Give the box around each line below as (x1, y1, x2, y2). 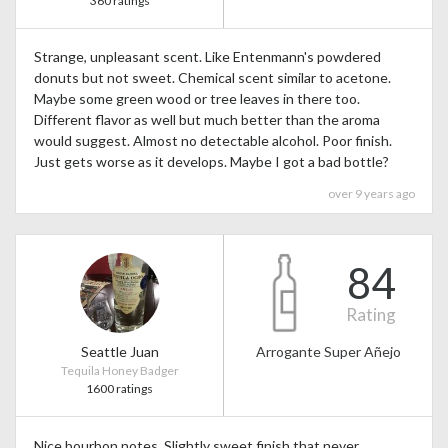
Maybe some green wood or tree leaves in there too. (33, 90, 360, 108)
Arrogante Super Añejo (255, 343, 401, 361)
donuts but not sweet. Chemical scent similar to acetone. (33, 69, 391, 87)
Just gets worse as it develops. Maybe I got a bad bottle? (33, 153, 389, 171)
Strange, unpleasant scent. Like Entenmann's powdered (33, 48, 381, 66)
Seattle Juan (80, 343, 159, 361)
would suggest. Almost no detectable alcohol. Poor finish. (33, 132, 392, 150)
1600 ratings (86, 381, 153, 397)
